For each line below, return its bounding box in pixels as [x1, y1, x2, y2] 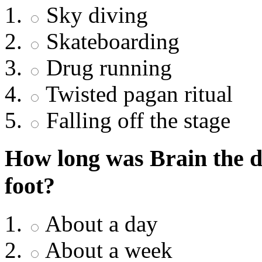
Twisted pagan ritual [40, 81, 233, 107]
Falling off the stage [40, 108, 230, 133]
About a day [40, 211, 158, 236]
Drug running [40, 55, 172, 81]
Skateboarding [40, 29, 180, 54]
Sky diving [40, 2, 148, 28]
